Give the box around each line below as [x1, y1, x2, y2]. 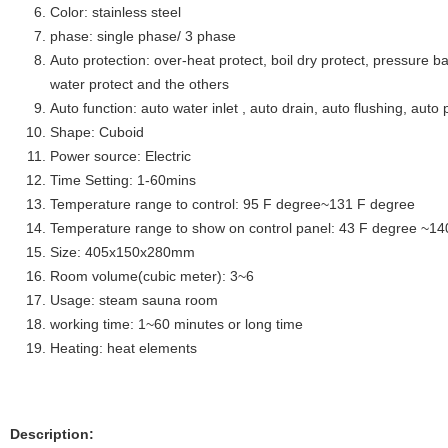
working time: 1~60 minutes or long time [50, 316, 303, 332]
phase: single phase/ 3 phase [50, 28, 236, 44]
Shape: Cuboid [50, 124, 144, 140]
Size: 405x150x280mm [50, 244, 195, 260]
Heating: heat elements [50, 340, 197, 356]
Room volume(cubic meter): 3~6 [50, 268, 254, 284]
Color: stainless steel [50, 4, 181, 20]
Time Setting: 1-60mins [50, 172, 196, 188]
